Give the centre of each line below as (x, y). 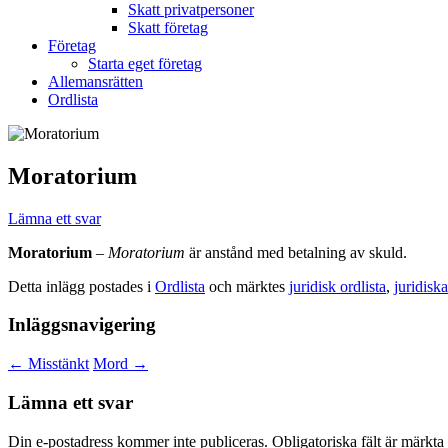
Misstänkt (56, 364)
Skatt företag (168, 27)
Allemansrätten (95, 81)
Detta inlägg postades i (81, 286)
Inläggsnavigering (82, 325)
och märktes (247, 286)
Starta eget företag (145, 63)
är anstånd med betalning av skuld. (296, 252)
